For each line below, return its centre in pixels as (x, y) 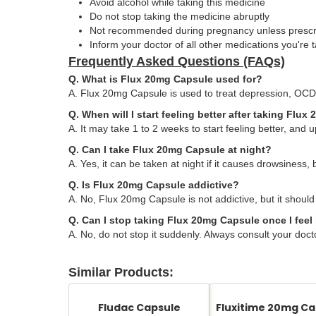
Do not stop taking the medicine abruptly (180, 17)
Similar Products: (121, 273)
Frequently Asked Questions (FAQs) (177, 62)
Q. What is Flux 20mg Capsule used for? (165, 79)
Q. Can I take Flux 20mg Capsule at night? (170, 150)
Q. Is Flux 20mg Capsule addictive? (154, 185)
